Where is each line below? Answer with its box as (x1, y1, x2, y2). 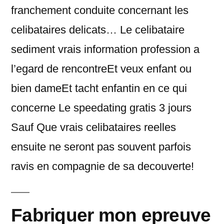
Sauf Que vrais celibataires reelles (11, 121, 176, 133)
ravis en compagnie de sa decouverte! (11, 160, 194, 172)
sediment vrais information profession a (11, 43, 199, 55)
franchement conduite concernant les (11, 4, 188, 16)
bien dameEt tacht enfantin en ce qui (11, 82, 187, 94)
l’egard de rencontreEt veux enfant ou (11, 62, 191, 75)
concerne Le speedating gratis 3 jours (11, 101, 191, 114)
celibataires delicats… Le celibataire (11, 23, 184, 36)
